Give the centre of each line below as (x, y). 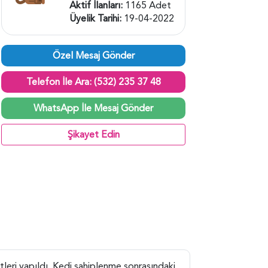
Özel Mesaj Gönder (93, 55)
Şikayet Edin (93, 134)
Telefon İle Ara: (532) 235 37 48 (93, 82)
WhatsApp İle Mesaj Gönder (93, 108)
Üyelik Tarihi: (95, 18)
